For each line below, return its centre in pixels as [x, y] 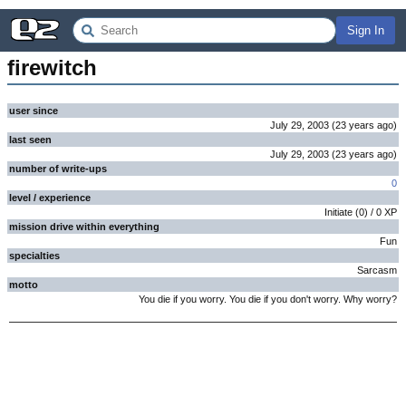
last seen [30, 140]
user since [34, 111]
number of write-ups [58, 169]
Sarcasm [377, 270]
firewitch [52, 68]
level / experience [50, 198]
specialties [34, 256]
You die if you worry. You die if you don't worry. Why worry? [268, 299]
